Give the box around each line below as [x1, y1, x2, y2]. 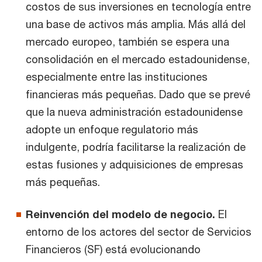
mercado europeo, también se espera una [26, 35, 229, 48]
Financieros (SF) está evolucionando [26, 243, 201, 256]
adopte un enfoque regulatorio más [26, 123, 198, 136]
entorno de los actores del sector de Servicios [26, 225, 251, 238]
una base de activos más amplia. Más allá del [26, 18, 246, 30]
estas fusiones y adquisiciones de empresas [26, 158, 243, 171]
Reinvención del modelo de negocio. [26, 208, 218, 220]
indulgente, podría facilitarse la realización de [26, 140, 246, 153]
